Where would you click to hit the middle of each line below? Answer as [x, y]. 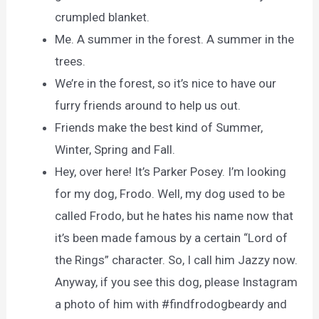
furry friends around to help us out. [148, 105]
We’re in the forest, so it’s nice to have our [166, 83]
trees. [70, 61]
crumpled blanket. [103, 17]
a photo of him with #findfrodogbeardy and [171, 304]
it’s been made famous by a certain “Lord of [172, 238]
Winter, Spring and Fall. [115, 150]
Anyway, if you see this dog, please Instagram [177, 282]
